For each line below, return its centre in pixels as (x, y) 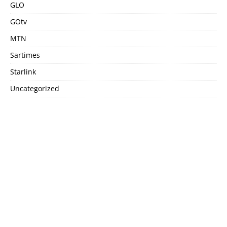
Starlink (23, 72)
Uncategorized (35, 89)
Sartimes (25, 55)
